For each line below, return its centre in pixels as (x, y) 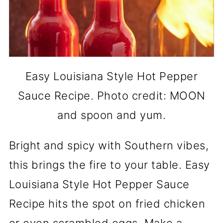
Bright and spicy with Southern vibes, (109, 145)
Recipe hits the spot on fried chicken (107, 203)
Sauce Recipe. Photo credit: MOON (111, 95)
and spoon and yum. (111, 115)
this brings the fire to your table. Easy (109, 165)
